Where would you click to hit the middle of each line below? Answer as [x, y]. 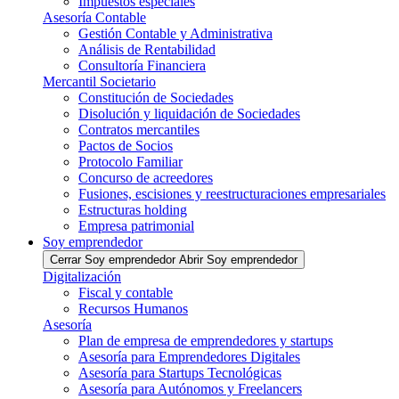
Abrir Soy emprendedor [238, 260]
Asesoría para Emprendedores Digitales [189, 357]
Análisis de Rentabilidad [147, 49]
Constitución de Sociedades [156, 98]
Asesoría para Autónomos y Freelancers [190, 389]
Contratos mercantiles [139, 130]
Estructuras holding [133, 210]
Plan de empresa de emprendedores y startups [206, 341]
